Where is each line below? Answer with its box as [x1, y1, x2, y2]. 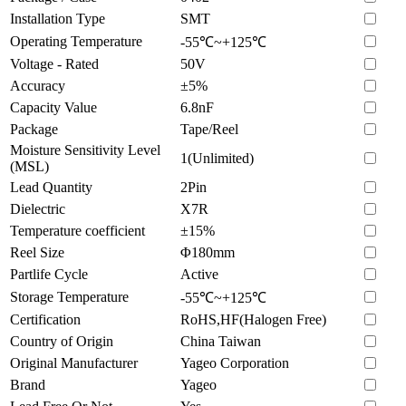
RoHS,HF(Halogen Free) [180, 311, 326, 327]
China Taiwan [180, 333, 261, 349]
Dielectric [10, 200, 65, 217]
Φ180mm [180, 244, 235, 260]
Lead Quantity [10, 179, 92, 195]
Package [10, 121, 58, 137]
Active [180, 266, 218, 282]
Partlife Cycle [10, 266, 88, 282]
